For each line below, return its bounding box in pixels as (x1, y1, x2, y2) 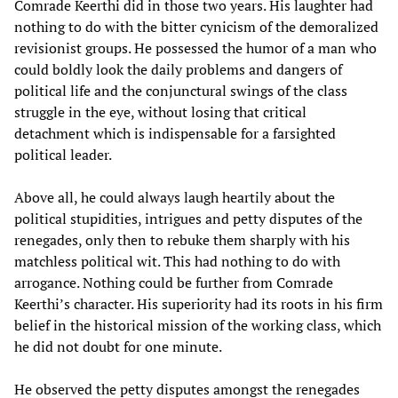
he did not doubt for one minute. (14, 336, 222, 356)
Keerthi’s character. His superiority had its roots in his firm (14, 293, 383, 314)
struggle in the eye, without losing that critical (14, 101, 306, 122)
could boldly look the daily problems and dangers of (14, 59, 342, 79)
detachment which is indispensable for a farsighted (14, 123, 336, 143)
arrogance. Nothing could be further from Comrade (14, 272, 333, 292)
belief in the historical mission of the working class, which (14, 314, 381, 335)
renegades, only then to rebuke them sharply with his (14, 229, 350, 250)
